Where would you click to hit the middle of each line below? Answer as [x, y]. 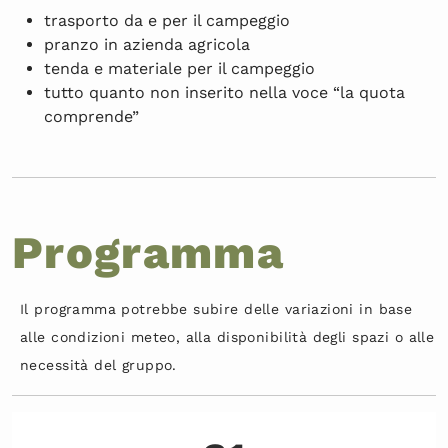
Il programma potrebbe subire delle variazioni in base [216, 308]
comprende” [91, 116]
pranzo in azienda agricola [147, 44]
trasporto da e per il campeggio [167, 20]
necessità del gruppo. [98, 364]
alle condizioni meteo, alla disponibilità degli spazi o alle [227, 336]
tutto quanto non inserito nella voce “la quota [224, 92]
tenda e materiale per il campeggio [179, 68]
